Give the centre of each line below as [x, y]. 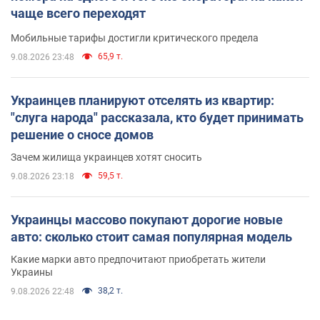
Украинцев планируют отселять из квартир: [142, 101]
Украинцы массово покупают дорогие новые [147, 220]
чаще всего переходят [78, 14]
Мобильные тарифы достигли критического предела [135, 38]
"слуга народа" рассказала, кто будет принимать [157, 118]
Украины [32, 272]
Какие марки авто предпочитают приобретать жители [138, 260]
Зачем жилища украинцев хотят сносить [106, 157]
